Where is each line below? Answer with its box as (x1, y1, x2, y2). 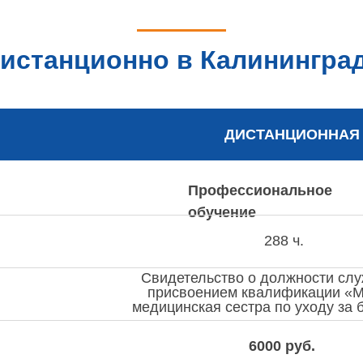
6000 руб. (249, 338, 315, 354)
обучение (188, 204, 256, 220)
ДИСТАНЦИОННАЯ (224, 126, 360, 143)
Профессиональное (188, 182, 332, 199)
